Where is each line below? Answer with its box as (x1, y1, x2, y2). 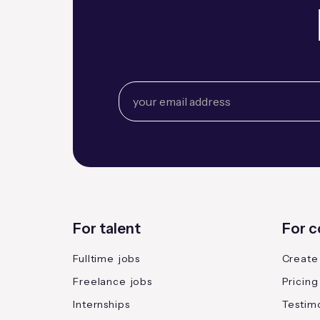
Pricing (281, 275, 319, 289)
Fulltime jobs (73, 252, 141, 266)
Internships (73, 298, 130, 311)
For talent (73, 220, 141, 238)
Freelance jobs (73, 275, 152, 289)
